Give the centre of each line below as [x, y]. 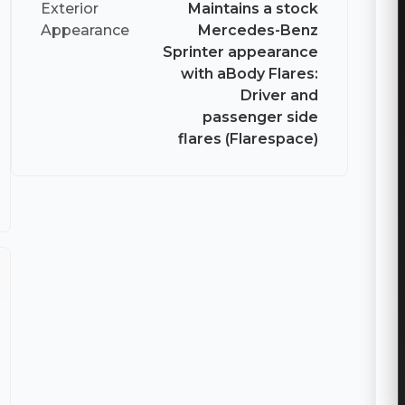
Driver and [280, 96]
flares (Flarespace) [249, 139]
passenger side [261, 118]
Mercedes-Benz [259, 31]
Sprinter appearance [241, 52]
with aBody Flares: [250, 74]
